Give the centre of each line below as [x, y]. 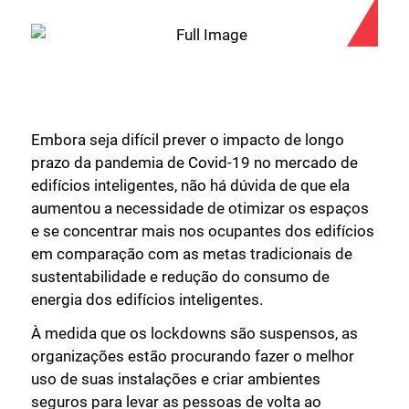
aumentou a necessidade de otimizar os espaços [200, 208]
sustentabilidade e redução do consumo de [180, 276]
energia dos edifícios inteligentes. [147, 299]
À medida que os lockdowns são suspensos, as [194, 334]
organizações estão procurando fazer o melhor [193, 357]
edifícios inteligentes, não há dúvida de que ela [190, 185]
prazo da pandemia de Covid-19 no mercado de [194, 162]
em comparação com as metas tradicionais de [192, 253]
